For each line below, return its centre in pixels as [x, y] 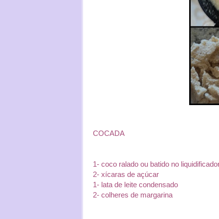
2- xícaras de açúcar [126, 174]
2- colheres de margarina [133, 195]
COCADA [109, 133]
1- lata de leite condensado [135, 185]
